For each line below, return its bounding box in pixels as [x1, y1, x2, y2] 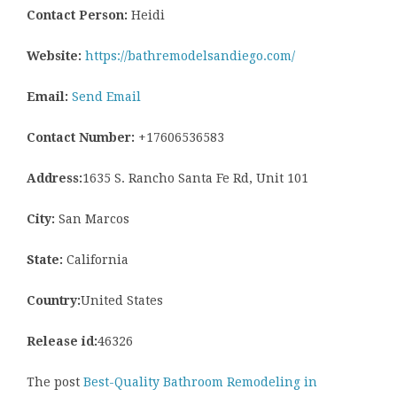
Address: [27, 171, 82, 186]
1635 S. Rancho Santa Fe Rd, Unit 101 [82, 171, 308, 186]
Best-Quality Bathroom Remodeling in [83, 375, 317, 390]
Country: [27, 293, 81, 308]
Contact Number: [27, 130, 135, 145]
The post [27, 375, 83, 390]
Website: [27, 49, 82, 64]
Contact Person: [27, 8, 128, 23]
